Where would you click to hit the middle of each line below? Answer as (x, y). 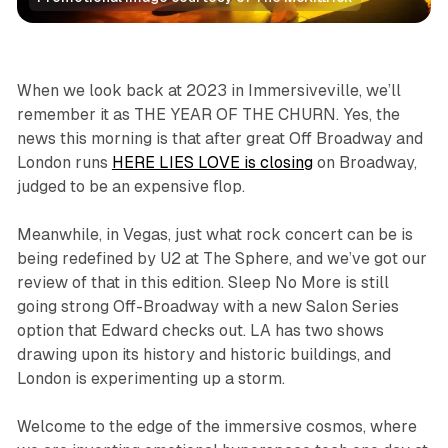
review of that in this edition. (122, 283)
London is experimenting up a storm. (150, 379)
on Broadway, (364, 163)
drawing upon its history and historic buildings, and (203, 355)
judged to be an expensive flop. (130, 187)
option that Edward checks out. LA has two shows (200, 331)
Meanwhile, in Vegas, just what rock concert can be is (214, 235)
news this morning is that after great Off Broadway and (219, 139)
